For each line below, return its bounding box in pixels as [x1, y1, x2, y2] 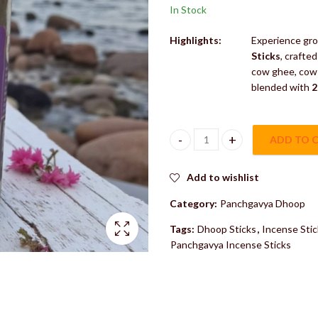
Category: [169, 197, 219, 210]
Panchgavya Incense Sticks [170, 238, 291, 251]
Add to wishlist [186, 170, 259, 183]
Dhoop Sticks [197, 223, 256, 236]
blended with [251, 80, 312, 93]
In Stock [169, 3, 207, 16]
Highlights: [169, 33, 221, 46]
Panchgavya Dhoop [219, 197, 305, 210]
